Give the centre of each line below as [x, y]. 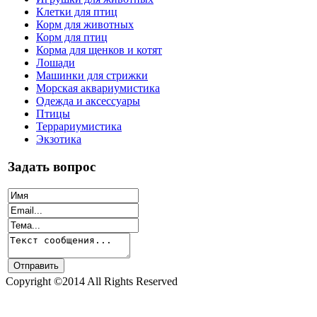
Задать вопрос [52, 167]
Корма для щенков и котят [99, 50]
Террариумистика [79, 127]
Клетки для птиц [77, 12]
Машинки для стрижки [92, 76]
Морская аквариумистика [98, 88]
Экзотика [59, 139]
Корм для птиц [72, 38]
